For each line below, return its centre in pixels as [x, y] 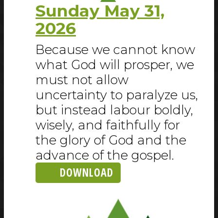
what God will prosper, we [115, 65]
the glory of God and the [111, 140]
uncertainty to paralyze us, [117, 95]
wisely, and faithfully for [108, 125]
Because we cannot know [115, 50]
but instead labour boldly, [114, 110]
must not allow [82, 80]
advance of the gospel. [105, 155]
